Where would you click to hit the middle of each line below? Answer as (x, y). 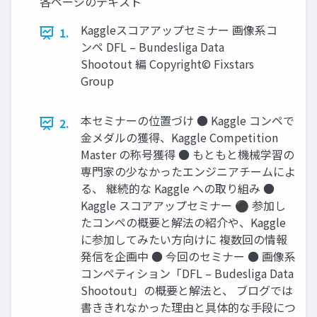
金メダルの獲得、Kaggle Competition (179, 138)
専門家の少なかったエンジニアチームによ (188, 172)
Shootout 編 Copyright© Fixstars (167, 64)
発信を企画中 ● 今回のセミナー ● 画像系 (188, 257)
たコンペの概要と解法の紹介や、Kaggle (183, 223)
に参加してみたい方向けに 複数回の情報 (184, 240)
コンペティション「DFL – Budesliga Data (187, 273)
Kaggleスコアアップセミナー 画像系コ (179, 30)
